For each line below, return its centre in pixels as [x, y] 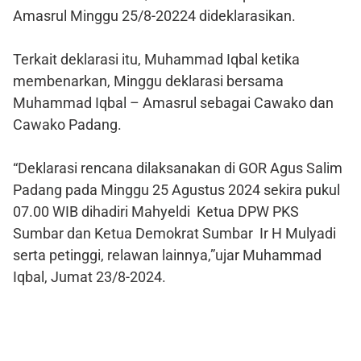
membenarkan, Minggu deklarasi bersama [148, 81]
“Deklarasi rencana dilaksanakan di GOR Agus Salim [178, 168]
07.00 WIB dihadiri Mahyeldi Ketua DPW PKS [156, 211]
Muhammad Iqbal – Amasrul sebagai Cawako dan [173, 102]
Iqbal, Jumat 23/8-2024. [89, 276]
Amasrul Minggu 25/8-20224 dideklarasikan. [154, 15]
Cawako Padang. [67, 124]
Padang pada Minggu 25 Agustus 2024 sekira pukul [176, 189]
